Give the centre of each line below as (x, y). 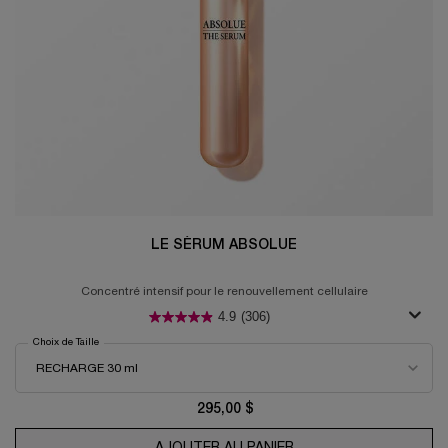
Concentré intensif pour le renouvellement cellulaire (224, 291)
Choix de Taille (66, 343)
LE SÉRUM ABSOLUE (224, 245)
